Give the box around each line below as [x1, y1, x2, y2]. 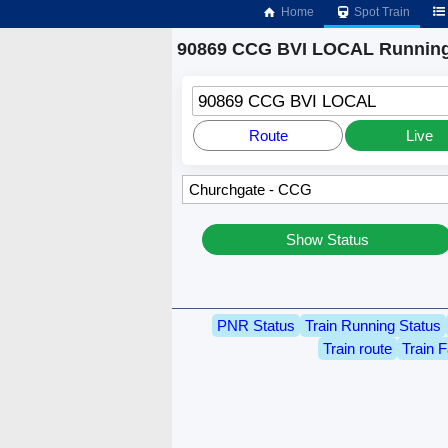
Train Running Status [305, 316, 441, 334]
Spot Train [351, 5, 411, 19]
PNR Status [217, 316, 295, 334]
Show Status [285, 231, 369, 249]
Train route [322, 339, 392, 357]
